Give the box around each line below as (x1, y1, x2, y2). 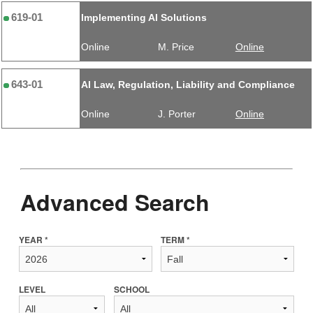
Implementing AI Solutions (80, 12, 207, 24)
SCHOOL (113, 283, 150, 296)
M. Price (158, 41, 195, 53)
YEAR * (19, 233, 49, 247)
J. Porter (158, 108, 196, 120)
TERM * (161, 233, 191, 247)
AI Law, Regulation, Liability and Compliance (80, 79, 295, 91)
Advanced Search (20, 185, 210, 218)
